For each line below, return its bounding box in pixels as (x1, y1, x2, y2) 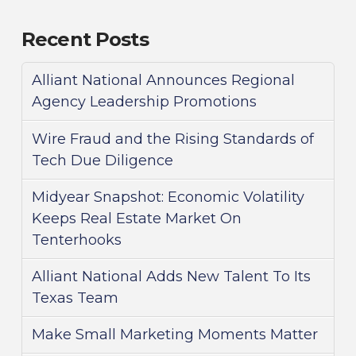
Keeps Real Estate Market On (31, 209, 242, 227)
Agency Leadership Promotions (31, 93, 257, 111)
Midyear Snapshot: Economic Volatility (31, 188, 304, 206)
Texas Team (31, 288, 118, 307)
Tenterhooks (31, 230, 122, 249)
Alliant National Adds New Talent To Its (31, 267, 311, 285)
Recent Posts (21, 28, 149, 52)
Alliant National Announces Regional (31, 72, 295, 90)
